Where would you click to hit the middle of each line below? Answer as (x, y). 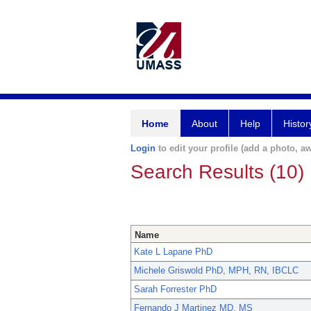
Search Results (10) (217, 172)
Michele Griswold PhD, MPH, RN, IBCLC (216, 271)
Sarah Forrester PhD (175, 289)
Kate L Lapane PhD (173, 252)
